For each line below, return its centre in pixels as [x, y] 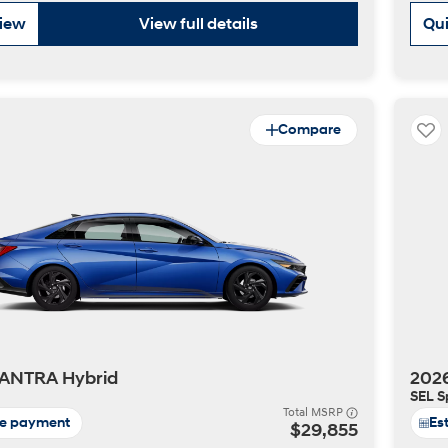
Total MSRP [314, 412]
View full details [198, 24]
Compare [309, 129]
